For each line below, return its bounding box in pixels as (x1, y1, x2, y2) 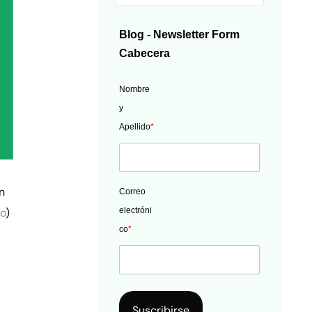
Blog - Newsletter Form (119, 29, 240, 41)
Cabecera (119, 47, 171, 60)
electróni (119, 205, 153, 216)
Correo (119, 187, 146, 197)
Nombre (119, 84, 150, 95)
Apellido (119, 122, 151, 132)
